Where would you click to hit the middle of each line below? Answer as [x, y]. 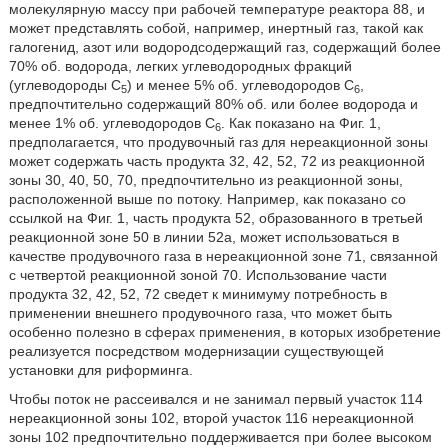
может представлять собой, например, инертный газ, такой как [215, 28]
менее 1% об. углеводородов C [111, 123]
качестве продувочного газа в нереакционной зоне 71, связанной [223, 256]
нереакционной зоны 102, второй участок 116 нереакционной [211, 418]
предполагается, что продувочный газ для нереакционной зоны [218, 142]
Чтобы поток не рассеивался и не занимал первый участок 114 [215, 399]
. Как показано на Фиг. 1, [300, 123]
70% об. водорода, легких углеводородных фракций [180, 66]
